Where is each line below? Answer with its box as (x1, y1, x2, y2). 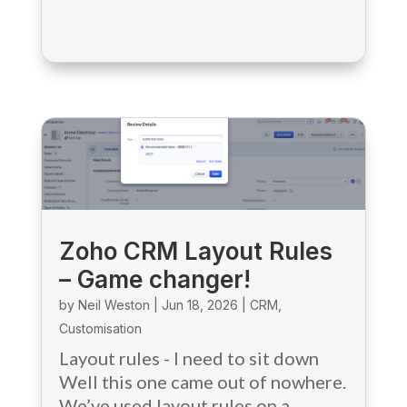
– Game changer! (58, 264, 251, 293)
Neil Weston (77, 296, 150, 313)
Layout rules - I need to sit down (58, 346, 319, 369)
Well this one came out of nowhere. (58, 370, 346, 392)
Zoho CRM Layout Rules (58, 236, 333, 265)
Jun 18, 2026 (161, 296, 238, 313)
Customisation (58, 320, 142, 336)
